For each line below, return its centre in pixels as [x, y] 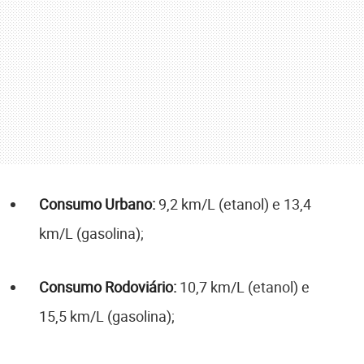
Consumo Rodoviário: [108, 287]
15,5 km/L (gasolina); [107, 316]
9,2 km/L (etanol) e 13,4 [233, 204]
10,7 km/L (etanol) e [243, 287]
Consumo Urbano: [97, 204]
